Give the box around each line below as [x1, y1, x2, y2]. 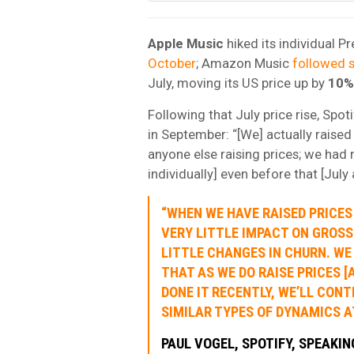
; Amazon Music [196, 55, 292, 72]
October [148, 55, 196, 72]
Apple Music [148, 36, 224, 52]
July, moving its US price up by [148, 75, 328, 92]
